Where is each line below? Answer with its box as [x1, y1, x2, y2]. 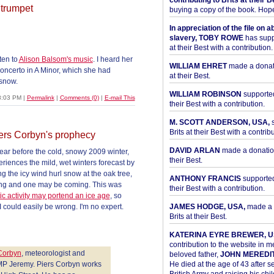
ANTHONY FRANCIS [169, 174, 241, 183]
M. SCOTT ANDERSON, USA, [169, 118, 270, 127]
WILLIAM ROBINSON [169, 90, 242, 98]
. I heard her [92, 55, 133, 64]
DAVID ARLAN [169, 146, 220, 155]
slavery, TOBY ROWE [169, 34, 243, 42]
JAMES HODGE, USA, [169, 202, 245, 211]
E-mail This [104, 94, 135, 101]
